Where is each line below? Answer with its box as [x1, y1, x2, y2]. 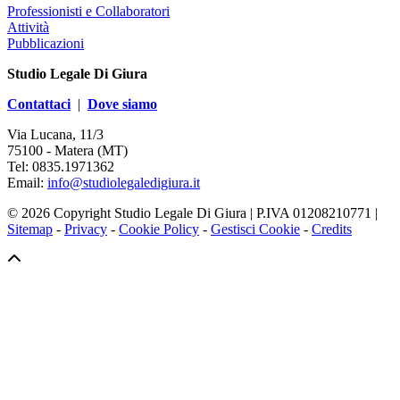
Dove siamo [87, 96, 157, 112]
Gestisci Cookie [211, 221, 300, 237]
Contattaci [7, 96, 71, 112]
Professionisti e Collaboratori [7, 3, 170, 19]
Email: [7, 174, 47, 190]
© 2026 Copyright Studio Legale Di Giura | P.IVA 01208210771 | [7, 204, 378, 221]
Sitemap [7, 221, 53, 237]
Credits [312, 221, 352, 237]
